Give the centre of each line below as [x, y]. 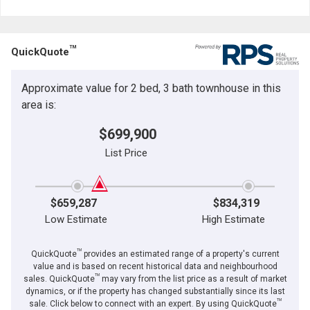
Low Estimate [76, 219]
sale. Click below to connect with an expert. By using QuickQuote [153, 303]
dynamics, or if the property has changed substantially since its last [155, 291]
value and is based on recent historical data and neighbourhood [155, 266]
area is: [39, 104]
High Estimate [233, 219]
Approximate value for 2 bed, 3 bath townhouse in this [151, 88]
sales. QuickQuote [59, 279]
